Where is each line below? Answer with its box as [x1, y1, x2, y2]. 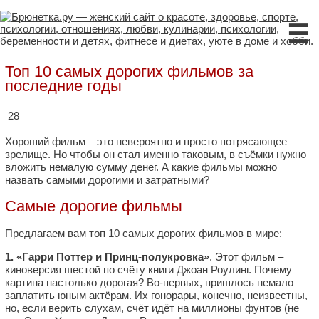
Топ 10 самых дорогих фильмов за [5, 63, 253, 80]
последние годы [5, 77, 122, 95]
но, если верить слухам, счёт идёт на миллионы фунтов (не [5, 301, 299, 314]
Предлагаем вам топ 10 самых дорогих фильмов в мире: [5, 226, 282, 239]
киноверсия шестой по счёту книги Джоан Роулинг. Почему [5, 263, 292, 276]
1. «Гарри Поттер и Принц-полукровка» [5, 250, 209, 263]
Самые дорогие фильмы [5, 197, 182, 216]
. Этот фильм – [209, 250, 283, 263]
